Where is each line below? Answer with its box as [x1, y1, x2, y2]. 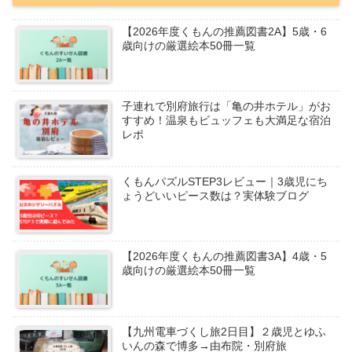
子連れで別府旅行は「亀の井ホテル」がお [122, 100, 332, 113]
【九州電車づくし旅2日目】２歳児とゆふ [122, 324, 327, 338]
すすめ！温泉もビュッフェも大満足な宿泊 [122, 114, 332, 127]
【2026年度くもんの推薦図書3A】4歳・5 [122, 250, 328, 263]
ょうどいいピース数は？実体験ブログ [122, 189, 310, 202]
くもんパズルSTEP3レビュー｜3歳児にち [122, 174, 328, 188]
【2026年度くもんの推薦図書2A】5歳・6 [122, 24, 328, 38]
